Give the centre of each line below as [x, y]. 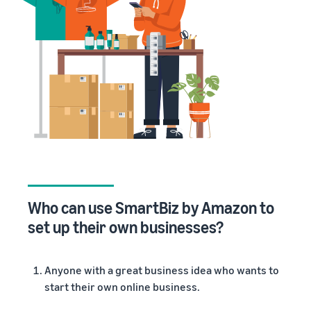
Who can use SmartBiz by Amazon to [151, 208]
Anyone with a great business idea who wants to [162, 270]
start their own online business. [122, 287]
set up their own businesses [122, 227]
